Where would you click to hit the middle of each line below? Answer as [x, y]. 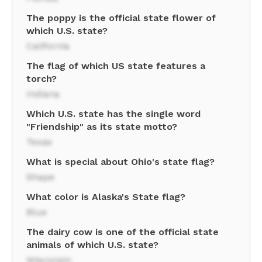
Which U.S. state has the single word [113, 114]
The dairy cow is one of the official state [123, 232]
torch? [42, 79]
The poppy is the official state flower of [121, 18]
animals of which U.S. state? [92, 245]
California [48, 46]
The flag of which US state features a [116, 66]
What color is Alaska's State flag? [106, 197]
